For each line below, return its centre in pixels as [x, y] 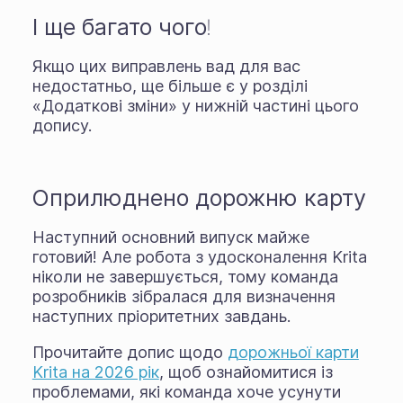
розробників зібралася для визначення [184, 296]
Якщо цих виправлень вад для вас [166, 66]
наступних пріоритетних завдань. [161, 316]
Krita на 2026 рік [95, 372]
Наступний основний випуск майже [170, 237]
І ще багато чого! [121, 26]
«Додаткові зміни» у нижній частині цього [195, 105]
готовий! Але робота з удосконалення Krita [199, 256]
